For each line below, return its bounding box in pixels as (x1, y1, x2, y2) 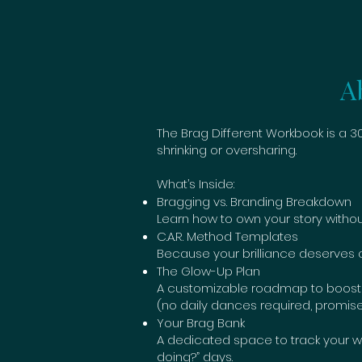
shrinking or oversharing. (157, 141, 297, 159)
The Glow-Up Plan (157, 263, 260, 280)
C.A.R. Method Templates (157, 228, 298, 246)
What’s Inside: (157, 175, 234, 193)
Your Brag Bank (157, 314, 245, 332)
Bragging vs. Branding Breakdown (157, 193, 351, 211)
